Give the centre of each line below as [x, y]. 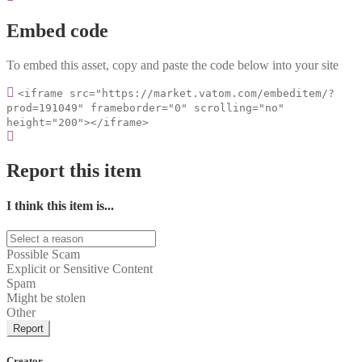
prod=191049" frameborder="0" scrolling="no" [145, 107]
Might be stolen [46, 298]
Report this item [74, 170]
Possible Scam [43, 255]
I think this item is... [60, 205]
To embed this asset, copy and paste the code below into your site [173, 65]
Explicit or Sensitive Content [80, 269]
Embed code [57, 30]
